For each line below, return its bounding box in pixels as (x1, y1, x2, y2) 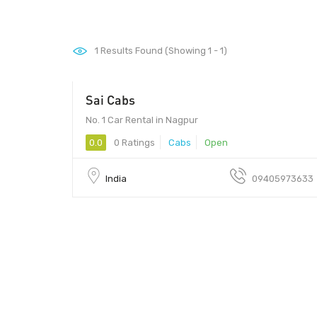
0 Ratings (112, 137, 155, 148)
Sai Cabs (86, 91, 135, 108)
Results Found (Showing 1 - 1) (98, 45, 227, 56)
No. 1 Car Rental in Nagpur (86, 114, 198, 125)
